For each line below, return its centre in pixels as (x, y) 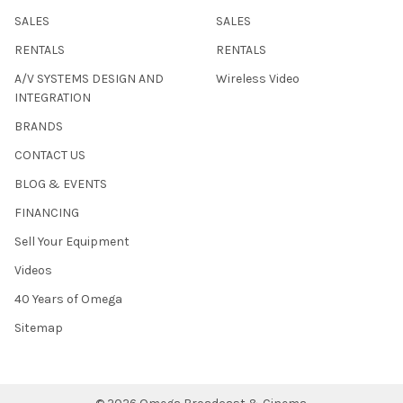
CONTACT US (50, 155)
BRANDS (39, 126)
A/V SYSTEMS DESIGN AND (89, 78)
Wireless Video (258, 78)
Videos (33, 270)
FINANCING (47, 212)
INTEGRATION (53, 97)
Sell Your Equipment (72, 241)
